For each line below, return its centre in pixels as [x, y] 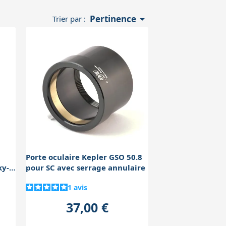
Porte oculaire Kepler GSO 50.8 [84, 157]
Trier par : [69, 19]
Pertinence [113, 19]
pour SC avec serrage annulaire [86, 168]
